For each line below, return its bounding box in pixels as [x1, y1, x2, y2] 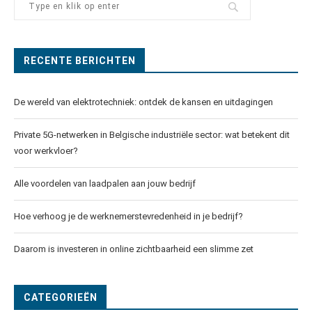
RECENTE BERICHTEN [24, 54, 136, 66]
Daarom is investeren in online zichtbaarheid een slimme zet [14, 243, 253, 254]
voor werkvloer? [14, 145, 78, 156]
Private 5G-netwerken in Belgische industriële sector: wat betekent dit [14, 129, 290, 140]
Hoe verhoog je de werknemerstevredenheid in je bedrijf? [14, 210, 245, 221]
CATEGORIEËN [24, 291, 97, 303]
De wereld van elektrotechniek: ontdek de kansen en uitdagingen [14, 96, 275, 107]
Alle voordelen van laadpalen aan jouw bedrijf [14, 178, 196, 189]
